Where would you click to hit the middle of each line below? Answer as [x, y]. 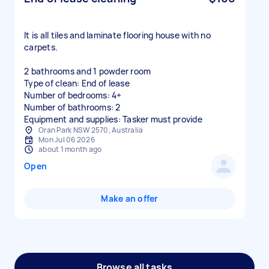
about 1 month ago [70, 149]
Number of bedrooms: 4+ [73, 95]
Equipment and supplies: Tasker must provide [113, 119]
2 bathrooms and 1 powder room [88, 71]
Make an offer [130, 198]
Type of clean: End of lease [77, 83]
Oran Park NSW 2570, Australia [91, 130]
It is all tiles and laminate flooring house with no [117, 35]
